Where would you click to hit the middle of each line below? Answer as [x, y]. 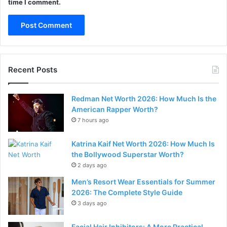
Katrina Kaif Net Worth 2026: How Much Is [143, 144]
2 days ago [92, 165]
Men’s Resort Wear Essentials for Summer [143, 182]
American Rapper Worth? [115, 109]
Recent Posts [33, 70]
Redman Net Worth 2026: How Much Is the [144, 99]
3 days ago [92, 203]
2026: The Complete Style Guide [127, 192]
